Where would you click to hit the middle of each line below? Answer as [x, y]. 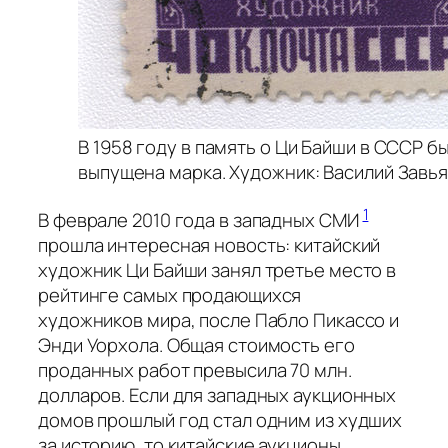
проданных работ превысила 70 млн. [195, 370]
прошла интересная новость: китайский [209, 245]
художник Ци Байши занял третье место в [217, 270]
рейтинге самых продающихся [170, 295]
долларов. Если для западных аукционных [217, 395]
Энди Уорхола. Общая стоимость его [196, 345]
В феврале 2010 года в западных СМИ [200, 220]
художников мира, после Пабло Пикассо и [219, 320]
